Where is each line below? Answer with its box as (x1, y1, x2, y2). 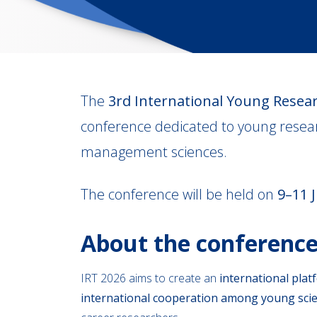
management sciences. (81, 142, 227, 161)
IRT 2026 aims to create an (81, 270, 219, 286)
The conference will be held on (81, 185, 277, 204)
